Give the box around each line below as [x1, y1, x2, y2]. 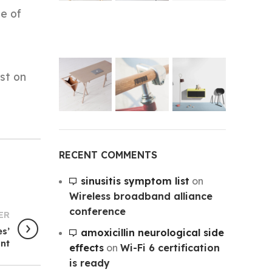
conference [69, 205, 126, 217]
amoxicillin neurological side [80, 226, 224, 239]
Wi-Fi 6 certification [120, 241, 220, 254]
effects [69, 241, 104, 254]
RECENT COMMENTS [58, 148, 157, 161]
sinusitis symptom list [80, 174, 189, 187]
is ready [69, 256, 110, 269]
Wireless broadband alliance [69, 189, 212, 202]
